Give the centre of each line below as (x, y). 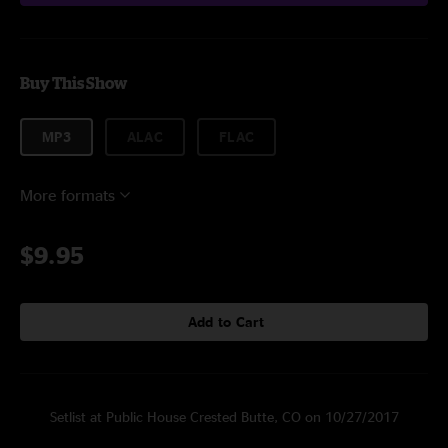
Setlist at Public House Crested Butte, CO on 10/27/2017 (224, 416)
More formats (67, 195)
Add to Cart (226, 321)
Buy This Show (73, 83)
